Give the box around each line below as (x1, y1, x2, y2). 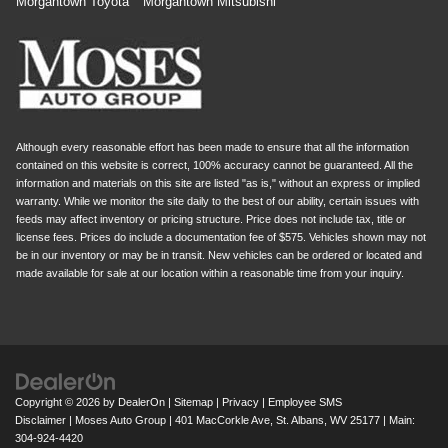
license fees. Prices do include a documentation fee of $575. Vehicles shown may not (16, 230, 426, 243)
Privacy (222, 395, 259, 408)
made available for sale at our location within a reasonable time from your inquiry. (16, 266, 404, 279)
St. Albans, (273, 413, 327, 426)
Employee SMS (268, 395, 342, 408)
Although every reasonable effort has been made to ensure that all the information (16, 140, 409, 153)
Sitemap (174, 395, 213, 408)
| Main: (380, 413, 415, 426)
